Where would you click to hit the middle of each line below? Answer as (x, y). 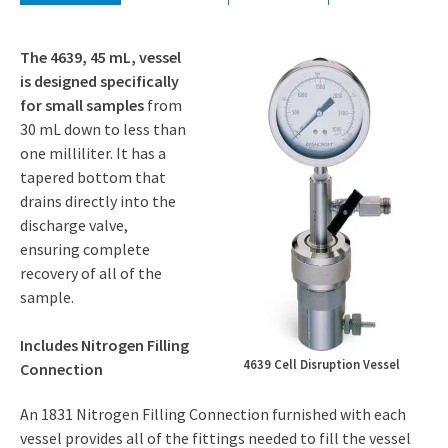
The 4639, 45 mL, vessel (100, 56)
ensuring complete (85, 248)
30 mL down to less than (103, 128)
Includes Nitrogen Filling (104, 344)
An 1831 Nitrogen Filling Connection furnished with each (213, 413)
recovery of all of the (91, 272)
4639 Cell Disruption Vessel (321, 364)
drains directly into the (98, 200)
